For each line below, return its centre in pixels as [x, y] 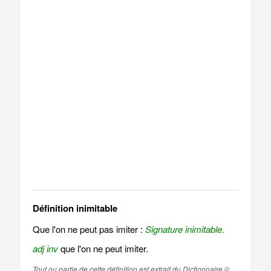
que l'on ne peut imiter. [103, 248]
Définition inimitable [75, 208]
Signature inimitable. [184, 229]
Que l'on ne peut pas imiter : [89, 229]
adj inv [45, 248]
